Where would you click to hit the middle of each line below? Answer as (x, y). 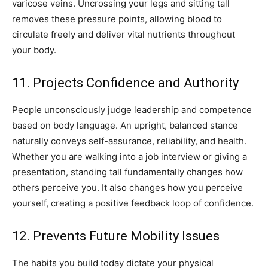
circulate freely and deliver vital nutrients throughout (124, 35)
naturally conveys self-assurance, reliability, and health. (129, 141)
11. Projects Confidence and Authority (125, 83)
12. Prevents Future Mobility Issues (116, 236)
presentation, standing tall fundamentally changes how (127, 172)
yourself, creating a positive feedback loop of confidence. (133, 203)
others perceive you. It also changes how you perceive (127, 188)
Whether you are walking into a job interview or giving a (130, 157)
